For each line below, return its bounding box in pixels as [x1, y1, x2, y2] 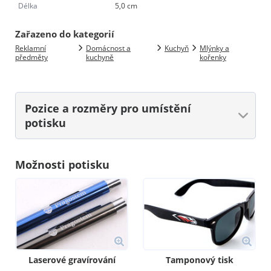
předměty [15, 51, 48, 62]
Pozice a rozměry [25, 100, 120, 116]
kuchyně [86, 51, 114, 62]
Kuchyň [164, 42, 189, 53]
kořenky [199, 51, 226, 62]
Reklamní [15, 42, 46, 53]
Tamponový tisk [165, 254, 233, 266]
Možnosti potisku [15, 157, 109, 172]
